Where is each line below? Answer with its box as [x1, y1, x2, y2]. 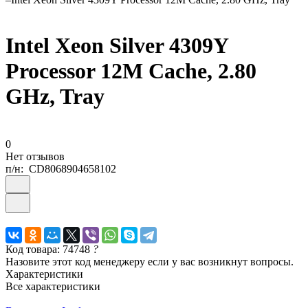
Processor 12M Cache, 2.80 [5, 58, 256, 84]
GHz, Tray [5, 84, 104, 109]
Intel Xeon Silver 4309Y [5, 33, 228, 58]
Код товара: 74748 [5, 243, 93, 255]
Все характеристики [5, 280, 100, 292]
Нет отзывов [5, 150, 65, 162]
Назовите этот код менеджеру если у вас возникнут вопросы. [5, 255, 294, 267]
